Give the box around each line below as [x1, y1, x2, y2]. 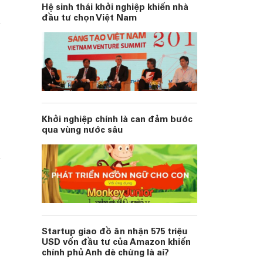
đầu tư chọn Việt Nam [42, 14, 137, 23]
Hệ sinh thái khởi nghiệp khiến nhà [42, 4, 188, 12]
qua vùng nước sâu [42, 126, 123, 135]
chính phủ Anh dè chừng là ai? [42, 249, 169, 258]
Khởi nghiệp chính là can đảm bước [42, 116, 193, 124]
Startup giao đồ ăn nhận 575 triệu [42, 228, 187, 237]
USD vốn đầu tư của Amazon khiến [42, 238, 191, 247]
